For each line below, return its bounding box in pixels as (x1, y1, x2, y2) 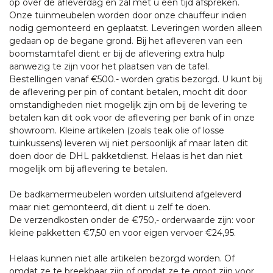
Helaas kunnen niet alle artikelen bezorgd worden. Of (9, 252, 235, 264)
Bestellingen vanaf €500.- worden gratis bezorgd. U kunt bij (9, 73, 262, 85)
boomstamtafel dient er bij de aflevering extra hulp (9, 48, 225, 59)
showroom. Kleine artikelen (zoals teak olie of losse (9, 124, 224, 136)
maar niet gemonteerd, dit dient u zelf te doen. (9, 201, 210, 213)
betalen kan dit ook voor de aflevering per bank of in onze (9, 112, 255, 123)
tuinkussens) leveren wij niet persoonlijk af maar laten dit (9, 137, 248, 149)
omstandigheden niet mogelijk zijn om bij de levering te (9, 99, 247, 110)
